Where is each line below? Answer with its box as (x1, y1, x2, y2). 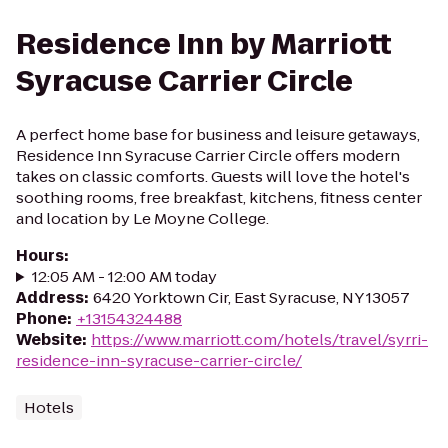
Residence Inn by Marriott (16, 25, 392, 64)
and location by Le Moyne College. (16, 208, 269, 229)
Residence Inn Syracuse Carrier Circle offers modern (16, 145, 400, 166)
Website (16, 329, 82, 350)
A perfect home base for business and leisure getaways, (16, 124, 420, 145)
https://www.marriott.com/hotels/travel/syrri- (91, 329, 428, 350)
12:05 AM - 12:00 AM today (31, 266, 217, 287)
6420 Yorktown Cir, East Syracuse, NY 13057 (93, 287, 410, 308)
